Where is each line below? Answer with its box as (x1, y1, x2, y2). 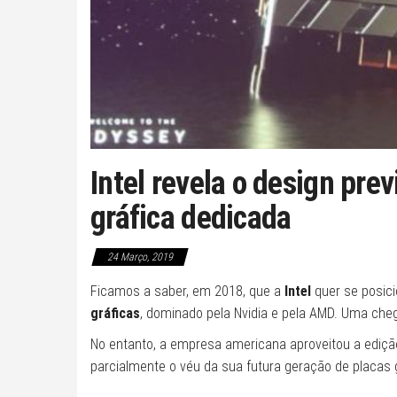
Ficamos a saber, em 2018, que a (90, 282, 284, 300)
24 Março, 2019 (107, 250, 173, 263)
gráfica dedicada (90, 198, 292, 237)
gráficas (90, 304, 140, 322)
